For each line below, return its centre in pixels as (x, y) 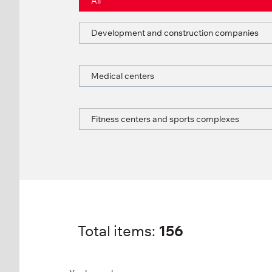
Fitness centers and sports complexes (165, 119)
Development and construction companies (175, 33)
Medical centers (123, 76)
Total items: (118, 231)
